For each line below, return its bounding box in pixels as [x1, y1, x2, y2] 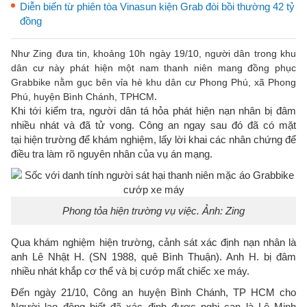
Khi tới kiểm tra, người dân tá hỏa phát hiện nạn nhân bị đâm [11, 105, 296, 116]
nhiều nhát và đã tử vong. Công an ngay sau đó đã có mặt [11, 119, 296, 131]
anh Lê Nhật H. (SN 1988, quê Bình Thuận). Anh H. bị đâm [11, 251, 296, 262]
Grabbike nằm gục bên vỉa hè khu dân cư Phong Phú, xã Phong [11, 77, 296, 88]
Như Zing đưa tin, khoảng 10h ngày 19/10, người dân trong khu [11, 48, 296, 59]
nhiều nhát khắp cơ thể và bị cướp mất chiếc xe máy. [11, 265, 249, 277]
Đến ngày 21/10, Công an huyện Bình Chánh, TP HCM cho [11, 286, 296, 298]
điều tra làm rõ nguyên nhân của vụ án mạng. [11, 148, 212, 160]
